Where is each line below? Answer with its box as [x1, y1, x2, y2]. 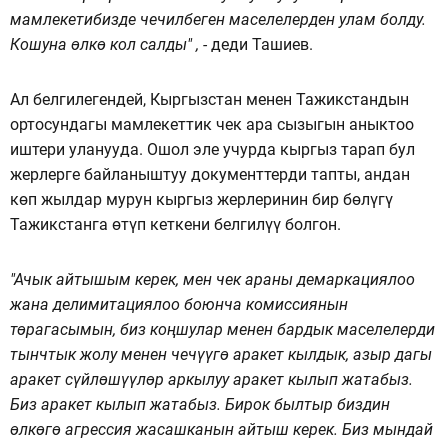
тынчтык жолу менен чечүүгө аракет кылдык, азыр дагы [10, 344, 432, 364]
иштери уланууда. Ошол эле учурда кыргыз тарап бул [10, 139, 415, 159]
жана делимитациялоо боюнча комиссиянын [10, 294, 348, 314]
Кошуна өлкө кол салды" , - [10, 34, 211, 54]
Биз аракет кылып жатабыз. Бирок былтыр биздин [10, 394, 390, 414]
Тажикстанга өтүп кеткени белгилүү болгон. [10, 214, 341, 234]
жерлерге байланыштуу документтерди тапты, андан [10, 164, 410, 184]
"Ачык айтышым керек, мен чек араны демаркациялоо [10, 269, 415, 289]
